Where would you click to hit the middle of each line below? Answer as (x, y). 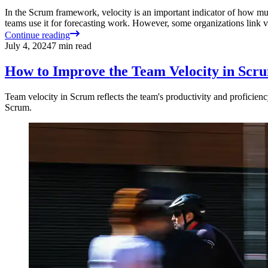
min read (74, 46)
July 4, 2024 (28, 46)
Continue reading (37, 35)
